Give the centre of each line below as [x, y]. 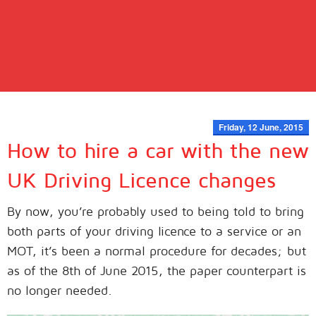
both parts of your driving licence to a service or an [154, 231]
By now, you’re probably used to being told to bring [156, 211]
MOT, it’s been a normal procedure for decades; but [157, 251]
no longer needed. [60, 290]
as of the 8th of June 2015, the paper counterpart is [157, 271]
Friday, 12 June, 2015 [261, 127]
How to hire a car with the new [158, 150]
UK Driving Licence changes [141, 180]
